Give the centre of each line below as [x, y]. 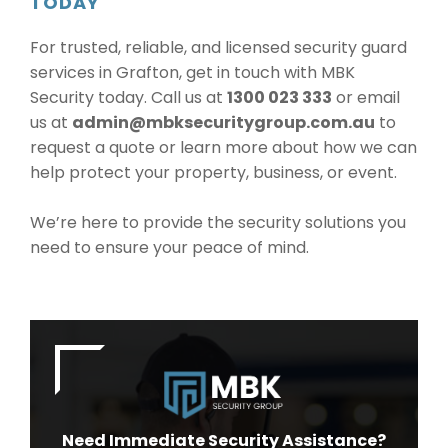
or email [366, 97]
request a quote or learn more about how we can [223, 147]
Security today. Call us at [128, 97]
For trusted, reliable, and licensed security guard [218, 47]
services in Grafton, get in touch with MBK [192, 72]
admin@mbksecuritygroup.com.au [223, 122]
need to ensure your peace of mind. [169, 247]
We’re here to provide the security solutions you [218, 222]
